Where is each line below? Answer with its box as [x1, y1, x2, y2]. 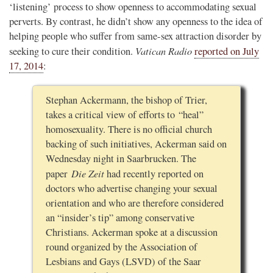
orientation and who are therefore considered [45, 196, 224, 210]
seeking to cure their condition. [9, 44, 135, 58]
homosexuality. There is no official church [45, 122, 212, 136]
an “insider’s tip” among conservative [45, 210, 194, 224]
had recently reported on [104, 166, 204, 180]
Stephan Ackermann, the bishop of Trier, [45, 93, 207, 107]
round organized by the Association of [45, 239, 197, 253]
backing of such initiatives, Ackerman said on [45, 136, 227, 151]
